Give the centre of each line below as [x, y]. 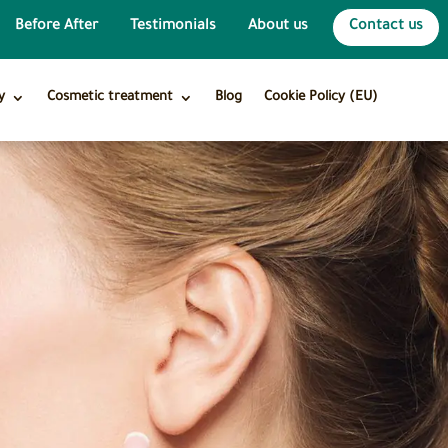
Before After [56, 26]
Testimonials [172, 26]
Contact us [385, 26]
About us [277, 26]
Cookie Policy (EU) [321, 97]
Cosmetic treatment [110, 97]
